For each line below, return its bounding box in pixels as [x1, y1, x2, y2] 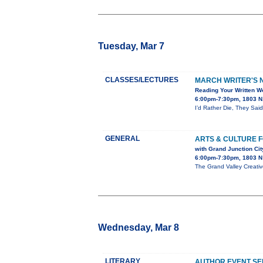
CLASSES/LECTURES [105, 76, 178, 85]
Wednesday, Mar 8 [98, 222, 179, 233]
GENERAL [105, 134, 140, 143]
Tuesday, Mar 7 [98, 41, 164, 52]
